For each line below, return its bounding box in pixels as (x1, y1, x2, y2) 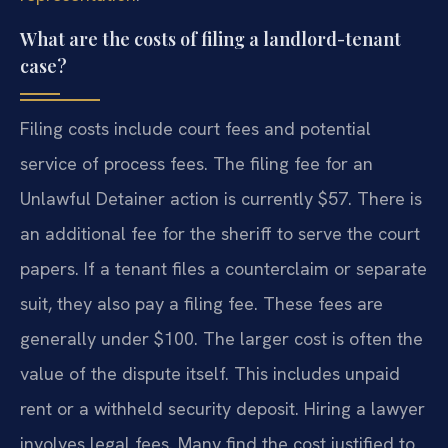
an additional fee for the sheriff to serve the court (20, 222, 420, 246)
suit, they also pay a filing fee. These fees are (20, 292, 383, 316)
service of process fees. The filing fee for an (20, 152, 373, 176)
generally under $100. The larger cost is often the (20, 327, 423, 351)
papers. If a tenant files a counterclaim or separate (20, 257, 427, 281)
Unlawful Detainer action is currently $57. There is (20, 187, 422, 211)
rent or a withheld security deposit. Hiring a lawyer (20, 397, 425, 421)
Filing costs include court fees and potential (20, 117, 371, 141)
